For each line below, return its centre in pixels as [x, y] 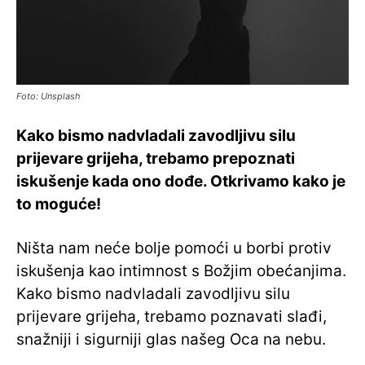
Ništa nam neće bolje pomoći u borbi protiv [174, 248]
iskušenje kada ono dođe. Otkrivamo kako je [181, 182]
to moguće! [59, 204]
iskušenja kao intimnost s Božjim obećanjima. [181, 271]
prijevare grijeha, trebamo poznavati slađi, [172, 317]
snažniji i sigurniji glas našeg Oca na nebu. [171, 340]
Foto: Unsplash [48, 97]
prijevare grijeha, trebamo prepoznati [156, 159]
